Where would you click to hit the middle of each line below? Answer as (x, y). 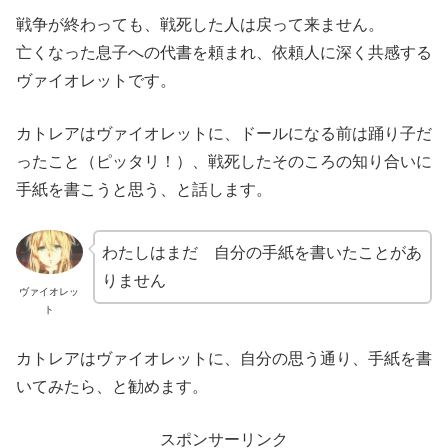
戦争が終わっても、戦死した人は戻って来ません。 (200, 24)
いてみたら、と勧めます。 (112, 386)
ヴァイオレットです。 (96, 80)
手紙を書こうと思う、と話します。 (144, 190)
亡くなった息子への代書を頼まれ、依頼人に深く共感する (224, 52)
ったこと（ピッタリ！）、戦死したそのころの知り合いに (224, 162)
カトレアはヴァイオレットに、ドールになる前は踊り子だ (224, 134)
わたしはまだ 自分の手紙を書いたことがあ (261, 252)
